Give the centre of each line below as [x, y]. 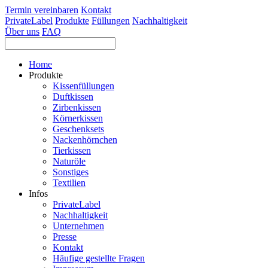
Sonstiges [71, 172]
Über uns [22, 31]
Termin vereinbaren [42, 10]
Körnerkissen [78, 118]
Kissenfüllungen [83, 86]
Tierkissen [72, 150]
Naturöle [69, 161]
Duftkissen [73, 97]
